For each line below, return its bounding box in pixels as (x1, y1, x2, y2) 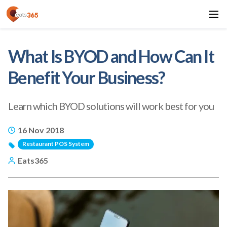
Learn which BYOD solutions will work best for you (8, 100, 214, 112)
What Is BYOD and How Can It (8, 46, 214, 66)
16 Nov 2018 (18, 125, 64, 135)
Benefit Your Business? (8, 67, 165, 88)
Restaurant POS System (22, 140, 89, 148)
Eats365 (18, 156, 48, 166)
